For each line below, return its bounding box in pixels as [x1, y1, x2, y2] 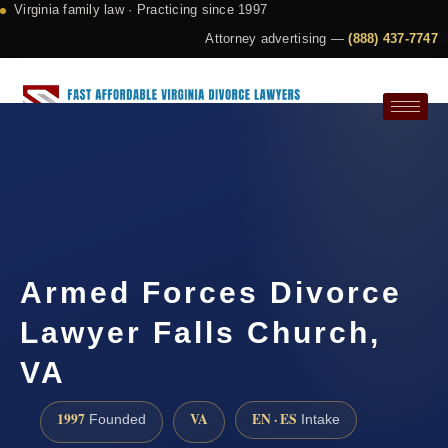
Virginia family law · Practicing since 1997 [14, 2, 268, 17]
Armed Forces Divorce [20, 276, 402, 310]
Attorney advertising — [205, 31, 349, 46]
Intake [297, 412, 340, 428]
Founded [85, 412, 146, 428]
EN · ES [252, 409, 297, 430]
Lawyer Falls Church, [20, 316, 381, 350]
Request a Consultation [52, 168, 187, 184]
